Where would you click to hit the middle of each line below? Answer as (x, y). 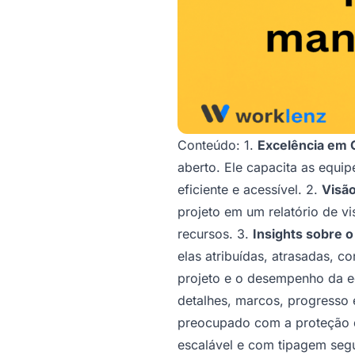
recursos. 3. (215, 233)
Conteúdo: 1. (218, 144)
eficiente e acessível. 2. (250, 189)
